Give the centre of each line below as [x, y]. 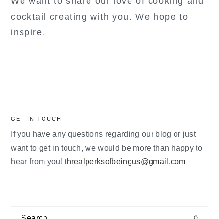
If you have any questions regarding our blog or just [103, 134]
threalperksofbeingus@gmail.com [125, 162]
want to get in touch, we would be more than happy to [107, 148]
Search [24, 213]
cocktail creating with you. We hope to [100, 17]
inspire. [28, 32]
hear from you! [38, 162]
